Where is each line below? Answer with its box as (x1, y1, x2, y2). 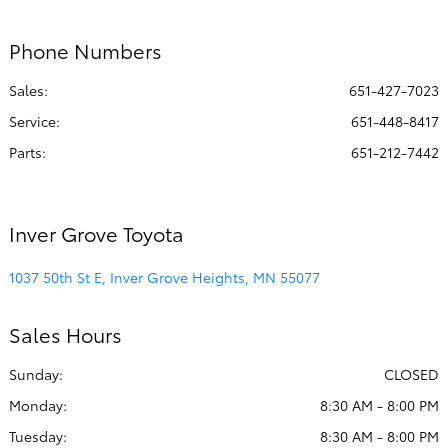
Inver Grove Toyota (9, 219, 184, 248)
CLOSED (384, 364, 439, 385)
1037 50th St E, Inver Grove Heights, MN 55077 (9, 267, 320, 288)
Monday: (9, 395, 67, 416)
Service (9, 111, 56, 132)
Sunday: (9, 364, 63, 385)
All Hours (92, 41, 197, 76)
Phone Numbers (9, 36, 162, 65)
